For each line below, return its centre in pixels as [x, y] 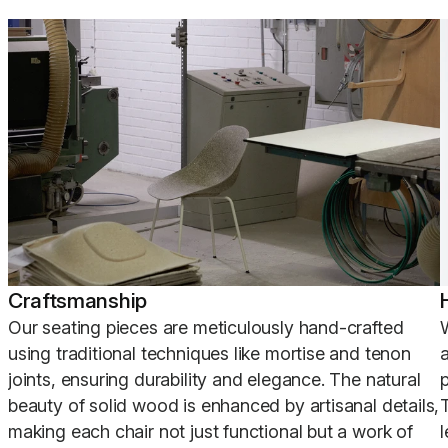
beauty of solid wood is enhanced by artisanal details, [224, 406]
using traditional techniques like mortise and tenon [209, 354]
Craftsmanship [77, 301]
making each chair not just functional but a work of [210, 432]
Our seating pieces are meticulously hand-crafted [206, 328]
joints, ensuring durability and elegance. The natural [214, 380]
